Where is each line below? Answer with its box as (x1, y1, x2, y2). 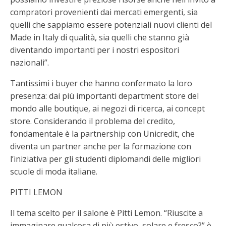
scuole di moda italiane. (10, 165, 97, 177)
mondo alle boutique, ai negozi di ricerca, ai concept (10, 102, 205, 114)
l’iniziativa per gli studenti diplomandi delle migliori (10, 153, 201, 164)
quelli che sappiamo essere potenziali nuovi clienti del (10, 19, 212, 30)
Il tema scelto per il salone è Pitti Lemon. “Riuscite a (10, 207, 203, 218)
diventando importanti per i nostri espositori (10, 44, 179, 55)
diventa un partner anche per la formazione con (10, 140, 191, 152)
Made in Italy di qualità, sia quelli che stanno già (10, 31, 189, 43)
